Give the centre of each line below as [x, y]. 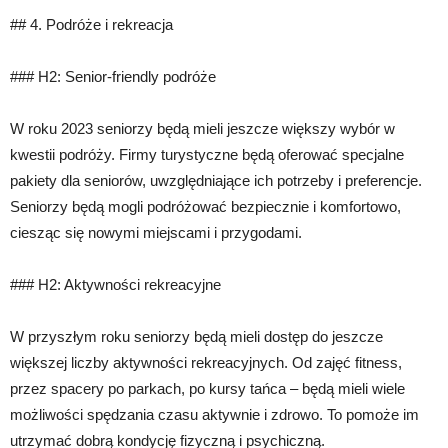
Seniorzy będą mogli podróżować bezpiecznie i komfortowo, [205, 207]
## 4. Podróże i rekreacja [91, 25]
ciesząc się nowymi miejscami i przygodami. [156, 233]
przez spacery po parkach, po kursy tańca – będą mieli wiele [207, 389]
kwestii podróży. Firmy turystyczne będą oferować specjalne [207, 155]
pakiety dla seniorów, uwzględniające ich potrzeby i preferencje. [216, 181]
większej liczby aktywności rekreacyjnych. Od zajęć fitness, [206, 363]
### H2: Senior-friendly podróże [113, 77]
